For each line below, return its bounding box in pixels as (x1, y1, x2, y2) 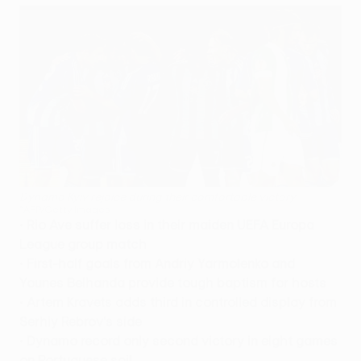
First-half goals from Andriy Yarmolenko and (27, 255, 295, 271)
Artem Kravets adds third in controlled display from (27, 294, 337, 309)
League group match (19, 236, 147, 251)
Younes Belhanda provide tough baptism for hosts (19, 275, 326, 290)
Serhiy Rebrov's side (19, 313, 142, 329)
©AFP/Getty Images (19, 202, 110, 214)
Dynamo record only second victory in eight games (27, 333, 338, 348)
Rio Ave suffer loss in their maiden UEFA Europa (27, 217, 314, 232)
